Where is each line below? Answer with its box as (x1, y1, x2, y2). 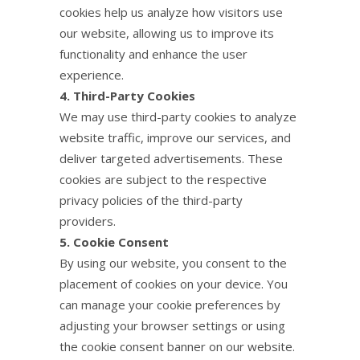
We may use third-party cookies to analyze (59, 108, 297, 125)
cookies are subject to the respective (59, 171, 267, 187)
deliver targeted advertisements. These (59, 150, 283, 166)
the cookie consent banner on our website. (59, 338, 295, 354)
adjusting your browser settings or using (59, 317, 285, 333)
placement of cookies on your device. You (59, 276, 288, 292)
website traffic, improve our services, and (59, 129, 291, 145)
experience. (59, 67, 124, 83)
